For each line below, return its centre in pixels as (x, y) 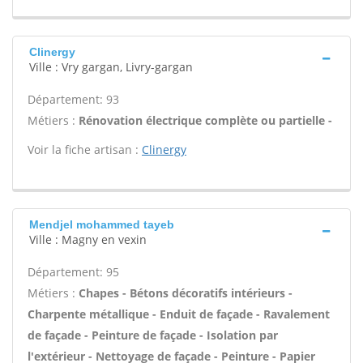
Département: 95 (73, 272)
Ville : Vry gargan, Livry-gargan (111, 67)
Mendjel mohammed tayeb (102, 224)
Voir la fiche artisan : (85, 149)
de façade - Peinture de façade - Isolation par (153, 335)
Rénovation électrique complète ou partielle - (205, 120)
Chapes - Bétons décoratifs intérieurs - (186, 293)
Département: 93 (73, 99)
